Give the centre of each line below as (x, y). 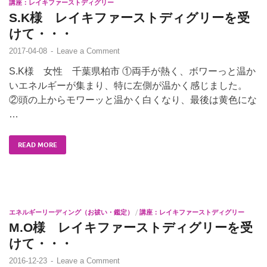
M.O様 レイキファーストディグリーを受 (131, 227)
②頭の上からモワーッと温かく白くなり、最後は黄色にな (133, 100)
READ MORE (38, 145)
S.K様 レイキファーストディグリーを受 (129, 17)
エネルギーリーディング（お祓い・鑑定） (71, 212)
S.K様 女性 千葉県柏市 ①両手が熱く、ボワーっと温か (132, 71)
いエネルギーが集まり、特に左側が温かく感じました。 (128, 85)
